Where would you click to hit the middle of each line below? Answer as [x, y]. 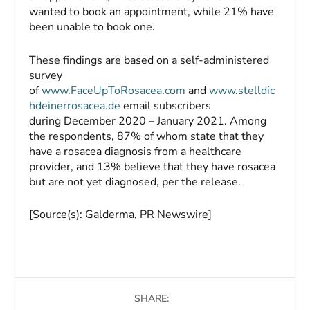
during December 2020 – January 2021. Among [148, 121]
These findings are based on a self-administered [149, 60]
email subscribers [166, 106]
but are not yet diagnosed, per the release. [135, 182]
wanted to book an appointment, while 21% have [152, 12]
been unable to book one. [101, 27]
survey [46, 75]
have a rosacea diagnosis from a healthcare [136, 151]
